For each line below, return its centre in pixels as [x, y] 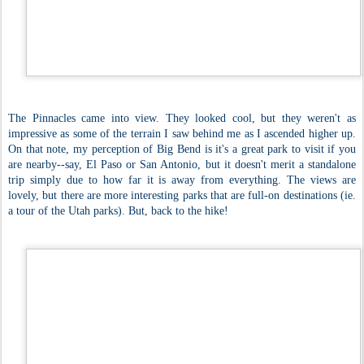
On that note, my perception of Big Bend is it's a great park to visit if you [182, 149]
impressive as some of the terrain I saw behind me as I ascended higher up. [182, 133]
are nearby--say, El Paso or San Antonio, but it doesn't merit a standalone [182, 164]
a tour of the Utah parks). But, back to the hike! [120, 210]
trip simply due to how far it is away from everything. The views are [182, 180]
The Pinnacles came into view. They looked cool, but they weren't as [182, 118]
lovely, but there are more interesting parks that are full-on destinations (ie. [182, 195]
